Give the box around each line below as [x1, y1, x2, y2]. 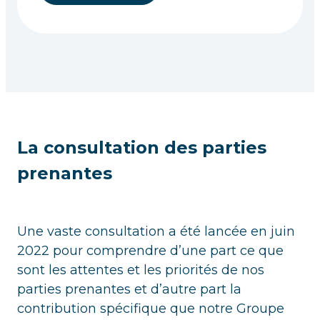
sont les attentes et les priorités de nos [17, 262, 264, 279]
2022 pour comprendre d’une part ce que [17, 243, 284, 259]
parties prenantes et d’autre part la [17, 281, 241, 298]
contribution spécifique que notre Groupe [17, 301, 284, 317]
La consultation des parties [17, 137, 266, 159]
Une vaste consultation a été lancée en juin [17, 224, 295, 240]
